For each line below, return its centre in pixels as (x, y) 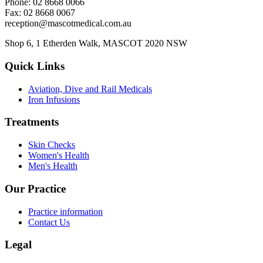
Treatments (32, 122)
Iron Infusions (54, 99)
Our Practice (35, 188)
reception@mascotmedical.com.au (68, 23)
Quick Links (35, 66)
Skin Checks (52, 145)
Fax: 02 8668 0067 (40, 13)
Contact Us (49, 222)
